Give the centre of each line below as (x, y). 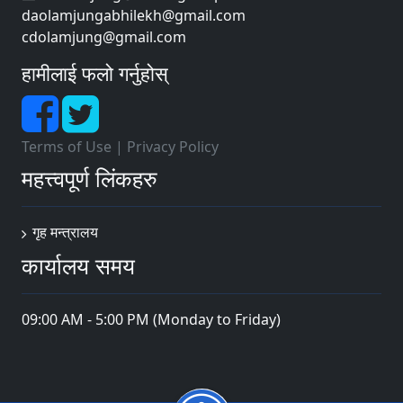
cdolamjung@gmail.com (104, 37)
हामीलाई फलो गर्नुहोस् (95, 74)
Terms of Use (67, 147)
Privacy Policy (173, 147)
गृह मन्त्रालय (65, 233)
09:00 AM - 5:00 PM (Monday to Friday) (151, 320)
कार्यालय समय (78, 266)
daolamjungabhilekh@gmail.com (134, 16)
